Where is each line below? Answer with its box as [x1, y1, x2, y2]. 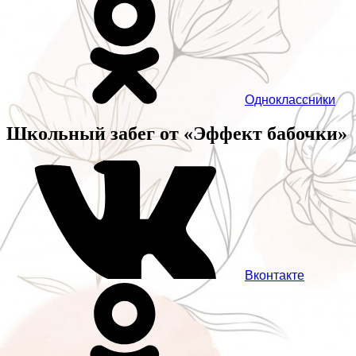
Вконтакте [245, 269, 304, 283]
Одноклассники [245, 93, 335, 107]
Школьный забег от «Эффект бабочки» [6, 123, 347, 145]
